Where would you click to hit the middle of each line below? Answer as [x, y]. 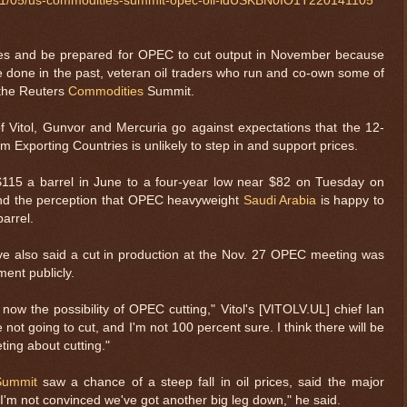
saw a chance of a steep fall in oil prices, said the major [211, 382]
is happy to [351, 200]
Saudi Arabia [280, 200]
